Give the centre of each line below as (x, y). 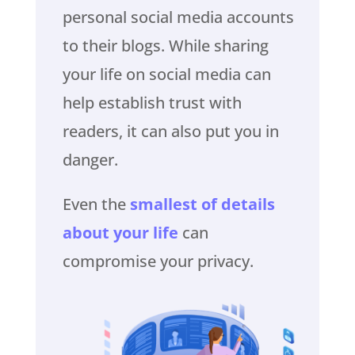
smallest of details (202, 204)
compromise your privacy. (158, 261)
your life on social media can (166, 74)
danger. (90, 160)
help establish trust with (152, 103)
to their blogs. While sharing (165, 46)
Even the (96, 204)
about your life (120, 233)
